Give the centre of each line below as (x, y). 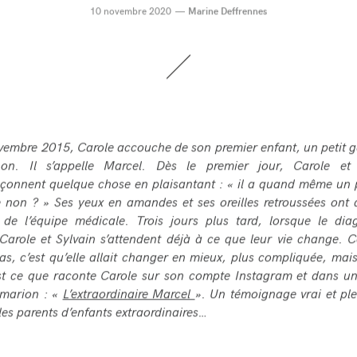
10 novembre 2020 (130, 13)
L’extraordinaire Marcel (129, 296)
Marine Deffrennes (228, 13)
